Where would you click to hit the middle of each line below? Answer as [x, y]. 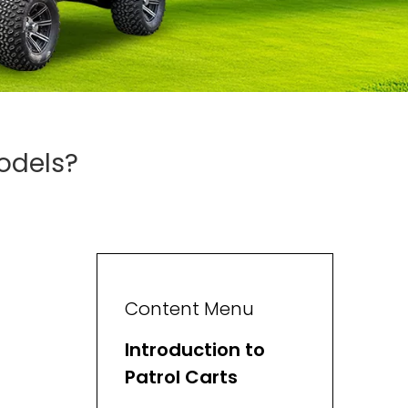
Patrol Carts [181, 377]
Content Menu [189, 309]
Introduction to [195, 350]
